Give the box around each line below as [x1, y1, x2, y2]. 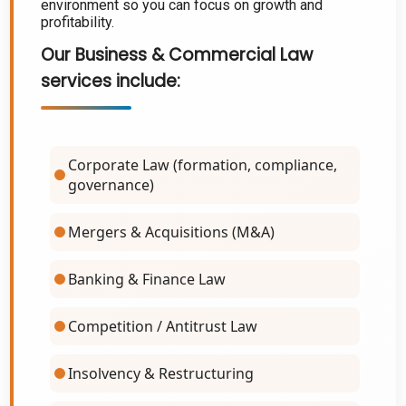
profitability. [41, 14, 115, 31]
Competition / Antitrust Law [68, 316, 258, 336]
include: [111, 69, 181, 93]
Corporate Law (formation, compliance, [68, 155, 338, 175]
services [41, 69, 112, 93]
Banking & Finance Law [68, 269, 227, 289]
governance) [68, 175, 155, 195]
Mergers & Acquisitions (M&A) [68, 222, 275, 242]
